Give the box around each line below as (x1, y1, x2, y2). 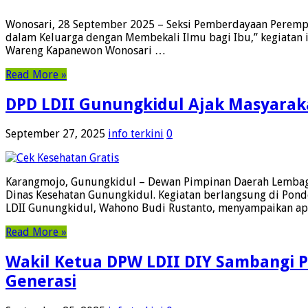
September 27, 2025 (5, 127, 105, 141)
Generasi (5, 272, 76, 291)
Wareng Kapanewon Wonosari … (5, 43, 166, 57)
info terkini (108, 127, 164, 141)
